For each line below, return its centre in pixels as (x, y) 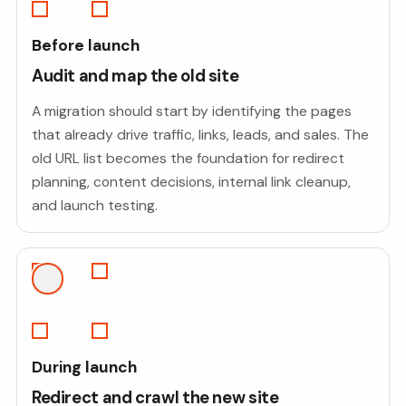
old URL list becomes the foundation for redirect (188, 158)
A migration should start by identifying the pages (191, 111)
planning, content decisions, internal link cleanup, (191, 181)
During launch (84, 367)
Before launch (85, 46)
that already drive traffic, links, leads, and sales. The (200, 134)
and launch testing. (94, 205)
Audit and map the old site (135, 77)
